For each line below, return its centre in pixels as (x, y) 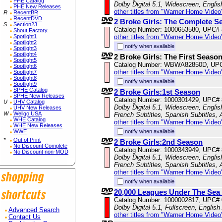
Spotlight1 (25, 36)
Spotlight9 (25, 84)
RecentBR (26, 12)
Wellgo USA (28, 113)
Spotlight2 (25, 42)
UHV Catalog (29, 102)
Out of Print (27, 140)
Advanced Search (34, 210)
